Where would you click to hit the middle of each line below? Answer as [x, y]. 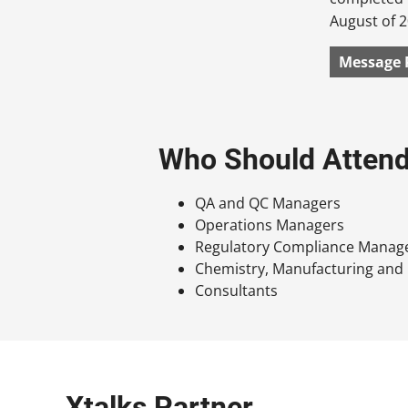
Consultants [237, 290]
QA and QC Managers [268, 203]
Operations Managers [270, 224]
